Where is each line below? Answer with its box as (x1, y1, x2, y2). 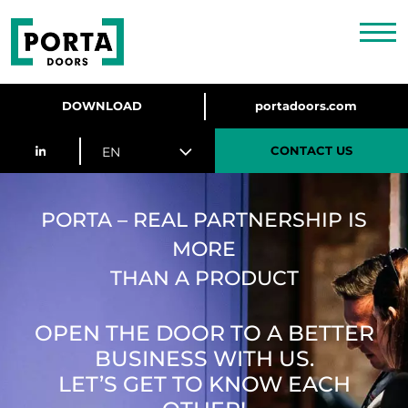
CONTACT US (270, 143, 352, 158)
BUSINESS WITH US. (94, 344, 314, 372)
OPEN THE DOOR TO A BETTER (34, 319, 374, 346)
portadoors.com (255, 98, 357, 113)
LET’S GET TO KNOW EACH (57, 370, 351, 397)
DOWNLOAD (62, 98, 142, 113)
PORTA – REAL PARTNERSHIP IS (41, 207, 367, 232)
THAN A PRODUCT (109, 265, 299, 291)
